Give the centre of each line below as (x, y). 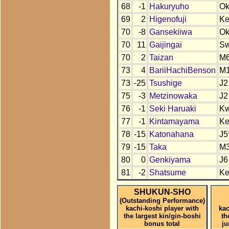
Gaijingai (165, 45)
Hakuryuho (169, 7)
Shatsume (167, 173)
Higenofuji (168, 19)
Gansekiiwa (170, 32)
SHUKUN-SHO (162, 192)
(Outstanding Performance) (162, 200)
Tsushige (165, 83)
